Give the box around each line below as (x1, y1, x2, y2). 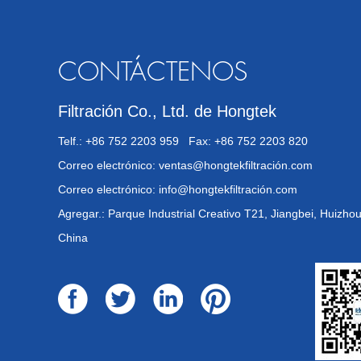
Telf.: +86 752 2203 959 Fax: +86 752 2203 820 (58, 134, 308, 147)
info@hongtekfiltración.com (159, 182, 297, 196)
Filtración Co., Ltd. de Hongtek (58, 102, 276, 120)
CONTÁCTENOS (58, 59, 247, 85)
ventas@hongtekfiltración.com (159, 158, 313, 172)
